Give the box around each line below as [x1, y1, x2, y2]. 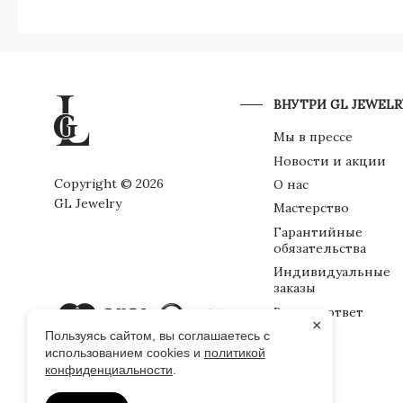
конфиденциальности [45, 363, 173, 377]
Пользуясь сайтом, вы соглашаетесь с [45, 328, 270, 343]
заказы [273, 280, 316, 297]
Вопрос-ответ [273, 303, 363, 320]
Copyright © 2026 [54, 175, 164, 192]
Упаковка [273, 327, 332, 344]
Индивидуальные [273, 264, 390, 281]
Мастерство [273, 200, 349, 217]
